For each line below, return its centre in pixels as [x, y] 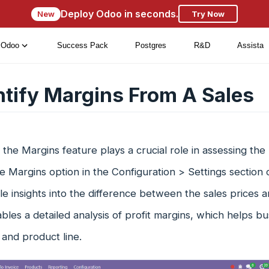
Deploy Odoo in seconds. [119, 14]
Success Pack [82, 45]
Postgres [151, 45]
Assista [251, 45]
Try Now [208, 14]
